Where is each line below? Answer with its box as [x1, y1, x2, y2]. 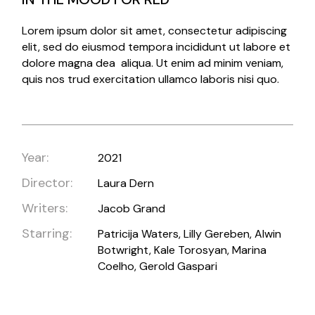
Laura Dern [98, 176, 155, 191]
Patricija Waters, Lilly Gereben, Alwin [98, 226, 282, 242]
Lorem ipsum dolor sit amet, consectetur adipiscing [22, 23, 288, 39]
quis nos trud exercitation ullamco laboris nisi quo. [22, 72, 280, 87]
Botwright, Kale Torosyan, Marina [98, 243, 267, 258]
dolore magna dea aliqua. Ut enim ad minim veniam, [22, 56, 284, 71]
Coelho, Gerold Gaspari [98, 259, 218, 274]
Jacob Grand [98, 201, 166, 217]
